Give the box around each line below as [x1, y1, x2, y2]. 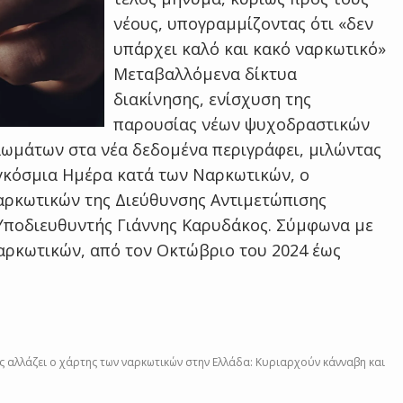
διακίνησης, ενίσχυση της [113, 88, 312, 110]
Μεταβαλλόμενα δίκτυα [113, 63, 298, 85]
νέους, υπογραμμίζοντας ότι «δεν [113, 13, 374, 34]
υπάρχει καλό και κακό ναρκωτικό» [113, 38, 387, 59]
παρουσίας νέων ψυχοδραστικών [113, 113, 371, 135]
